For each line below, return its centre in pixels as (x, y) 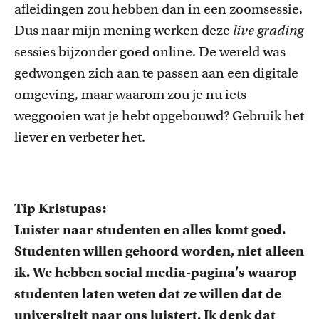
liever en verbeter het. (80, 137)
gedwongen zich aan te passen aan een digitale (156, 73)
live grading (267, 30)
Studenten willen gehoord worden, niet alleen (159, 251)
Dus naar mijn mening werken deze (122, 30)
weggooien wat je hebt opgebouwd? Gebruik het (159, 116)
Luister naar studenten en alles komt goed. (150, 230)
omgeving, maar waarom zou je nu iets (130, 94)
